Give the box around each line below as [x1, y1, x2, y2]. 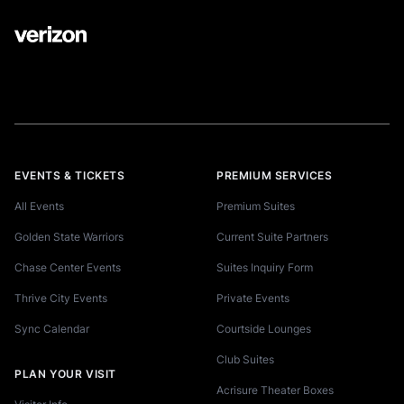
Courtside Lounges [216, 322, 311, 336]
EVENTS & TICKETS [14, 169, 125, 183]
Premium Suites [216, 199, 295, 214]
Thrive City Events [14, 291, 107, 306]
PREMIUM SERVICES [216, 169, 333, 183]
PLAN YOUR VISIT [14, 367, 116, 381]
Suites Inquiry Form [216, 261, 313, 275]
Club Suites [216, 353, 274, 367]
